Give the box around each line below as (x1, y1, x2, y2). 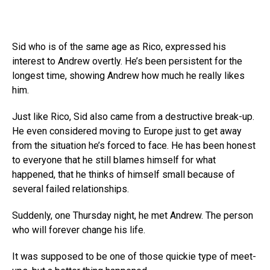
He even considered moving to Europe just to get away (12, 125, 242, 137)
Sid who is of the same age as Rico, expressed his (12, 41, 226, 52)
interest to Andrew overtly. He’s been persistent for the (12, 55, 242, 67)
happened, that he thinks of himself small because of (12, 169, 235, 180)
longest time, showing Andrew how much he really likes (12, 70, 245, 81)
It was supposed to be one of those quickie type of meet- (12, 251, 256, 262)
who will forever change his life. (12, 224, 145, 236)
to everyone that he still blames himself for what (12, 154, 216, 166)
